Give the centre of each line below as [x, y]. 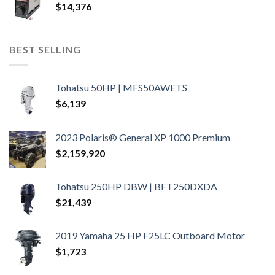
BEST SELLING [45, 50]
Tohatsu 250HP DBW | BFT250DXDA [136, 186]
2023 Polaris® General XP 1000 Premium [143, 137]
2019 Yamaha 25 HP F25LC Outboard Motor [150, 235]
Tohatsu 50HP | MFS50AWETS [121, 87]
